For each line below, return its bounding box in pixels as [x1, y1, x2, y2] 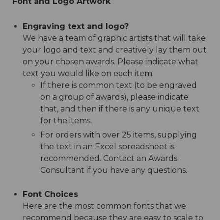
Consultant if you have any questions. [40, 165, 188, 175]
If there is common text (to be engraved [40, 81, 197, 90]
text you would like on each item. [22, 69, 154, 78]
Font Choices [22, 190, 78, 199]
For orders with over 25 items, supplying [40, 130, 197, 139]
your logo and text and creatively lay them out [22, 45, 207, 55]
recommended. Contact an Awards [40, 154, 178, 163]
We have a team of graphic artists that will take [22, 33, 206, 43]
